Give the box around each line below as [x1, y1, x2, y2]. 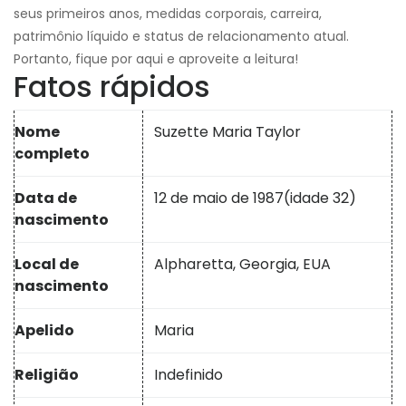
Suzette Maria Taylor [154, 121, 301, 143]
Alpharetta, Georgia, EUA [154, 254, 331, 275]
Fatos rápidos [14, 66, 210, 108]
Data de [14, 188, 77, 209]
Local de [14, 254, 79, 275]
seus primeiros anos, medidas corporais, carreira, [14, 5, 322, 24]
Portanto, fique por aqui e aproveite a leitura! [14, 50, 298, 69]
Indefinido [154, 364, 223, 386]
